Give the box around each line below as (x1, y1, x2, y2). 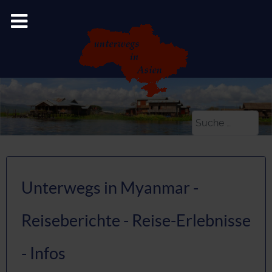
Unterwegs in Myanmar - (21, 178, 199, 197)
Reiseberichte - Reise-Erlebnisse (21, 211, 251, 229)
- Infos (21, 244, 66, 262)
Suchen (13, 114, 47, 125)
